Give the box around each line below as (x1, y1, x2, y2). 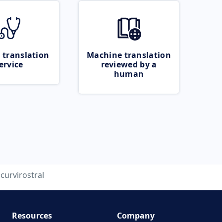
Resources (11, 210, 52, 221)
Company (117, 210, 155, 221)
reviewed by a (101, 59, 157, 70)
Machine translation (87, 50, 171, 60)
